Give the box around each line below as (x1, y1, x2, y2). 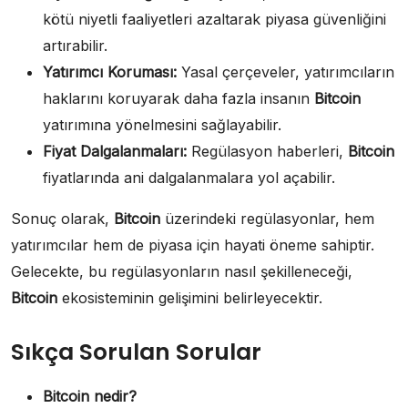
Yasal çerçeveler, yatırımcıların (177, 62, 394, 81)
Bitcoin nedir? (43, 386, 137, 405)
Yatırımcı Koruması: (43, 62, 177, 81)
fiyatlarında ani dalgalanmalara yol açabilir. (43, 168, 335, 187)
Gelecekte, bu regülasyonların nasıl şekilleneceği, (11, 261, 352, 280)
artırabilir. (43, 36, 107, 55)
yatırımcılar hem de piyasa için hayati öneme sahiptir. (11, 235, 374, 254)
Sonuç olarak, (11, 209, 114, 228)
